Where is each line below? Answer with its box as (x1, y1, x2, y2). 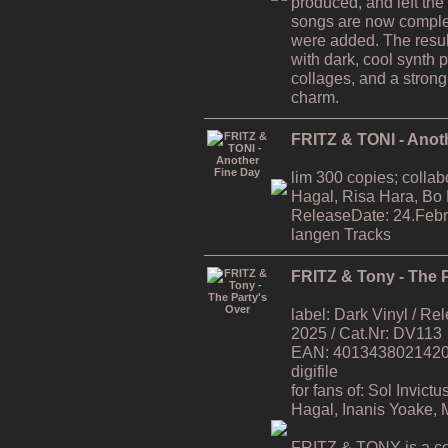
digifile (291, 361, 338, 380)
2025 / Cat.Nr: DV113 (291, 323, 442, 342)
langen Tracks (291, 224, 391, 243)
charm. (291, 87, 339, 106)
